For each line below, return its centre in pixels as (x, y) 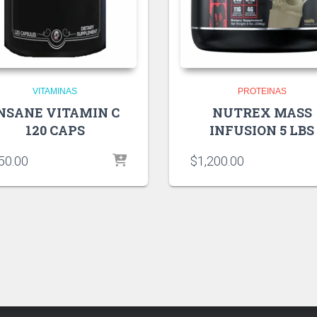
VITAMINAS (55, 91)
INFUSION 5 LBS (262, 130)
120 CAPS (55, 130)
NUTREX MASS (262, 112)
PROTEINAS (262, 91)
